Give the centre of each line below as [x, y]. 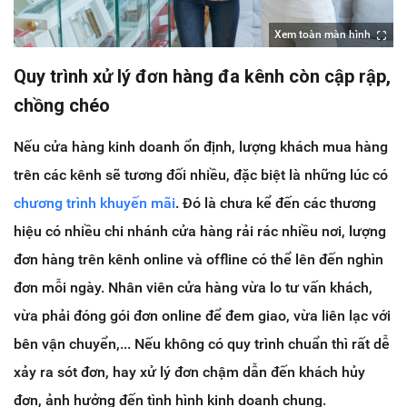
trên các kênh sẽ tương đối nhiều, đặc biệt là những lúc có [201, 175]
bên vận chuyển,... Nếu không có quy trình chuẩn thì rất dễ [202, 344]
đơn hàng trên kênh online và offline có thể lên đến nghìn [199, 260]
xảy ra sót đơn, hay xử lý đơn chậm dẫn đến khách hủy [189, 372]
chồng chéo [62, 106]
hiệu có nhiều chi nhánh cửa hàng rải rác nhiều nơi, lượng [200, 232]
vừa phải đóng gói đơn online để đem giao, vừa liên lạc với [202, 316]
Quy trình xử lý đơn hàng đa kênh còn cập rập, [202, 77]
